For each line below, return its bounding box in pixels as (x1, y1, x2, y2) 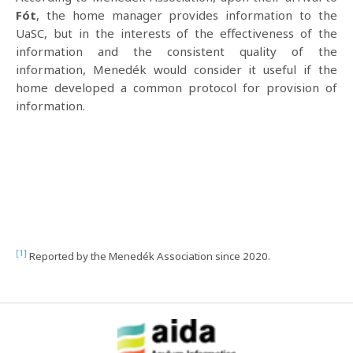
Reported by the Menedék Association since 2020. (27, 249, 270, 263)
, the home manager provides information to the (36, 7, 337, 23)
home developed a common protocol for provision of (16, 80, 337, 95)
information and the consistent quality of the (16, 43, 337, 59)
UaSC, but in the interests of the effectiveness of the (16, 25, 337, 41)
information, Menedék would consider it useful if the (16, 61, 337, 77)
